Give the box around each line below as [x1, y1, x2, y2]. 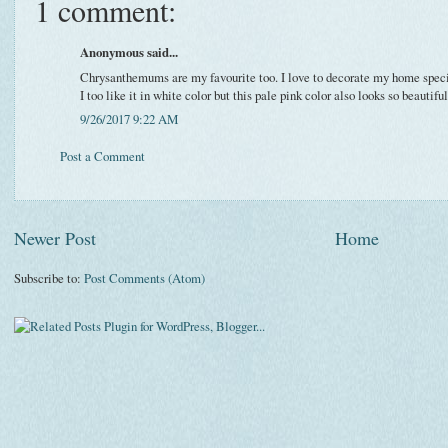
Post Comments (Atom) [84, 268, 205, 287]
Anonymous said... [80, 43, 178, 62]
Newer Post [14, 225, 96, 250]
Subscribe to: [14, 268, 84, 287]
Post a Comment [60, 147, 145, 166]
